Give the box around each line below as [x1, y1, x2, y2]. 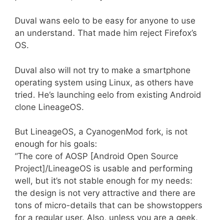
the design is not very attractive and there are [15, 188, 195, 198]
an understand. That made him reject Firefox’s [15, 28, 197, 38]
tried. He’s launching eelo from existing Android [15, 89, 201, 100]
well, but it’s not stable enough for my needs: [15, 176, 192, 186]
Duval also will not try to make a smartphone [15, 65, 191, 75]
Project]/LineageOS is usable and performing [15, 164, 192, 174]
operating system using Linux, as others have [15, 77, 193, 87]
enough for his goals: [15, 139, 97, 149]
